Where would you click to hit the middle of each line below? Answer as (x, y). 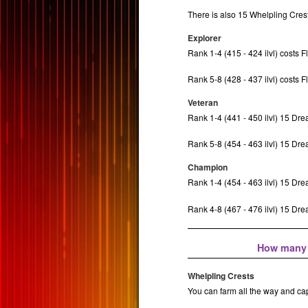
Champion (208, 167)
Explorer (205, 37)
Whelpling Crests (221, 275)
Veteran (203, 102)
